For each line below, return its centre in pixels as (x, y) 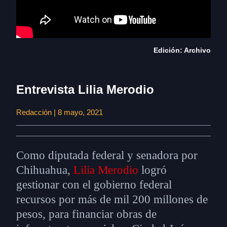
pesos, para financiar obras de (86, 214)
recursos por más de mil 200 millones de (112, 199)
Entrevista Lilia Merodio (85, 89)
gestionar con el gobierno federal (94, 185)
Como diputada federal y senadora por (107, 155)
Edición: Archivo (182, 50)
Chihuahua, (45, 170)
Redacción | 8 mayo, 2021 (60, 112)
